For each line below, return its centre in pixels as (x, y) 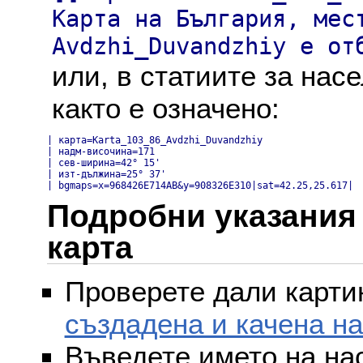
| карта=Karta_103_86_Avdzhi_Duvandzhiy (155, 140)
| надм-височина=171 (101, 151)
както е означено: (165, 108)
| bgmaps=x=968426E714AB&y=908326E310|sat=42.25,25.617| (200, 185)
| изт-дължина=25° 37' (107, 174)
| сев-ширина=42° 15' (104, 162)
